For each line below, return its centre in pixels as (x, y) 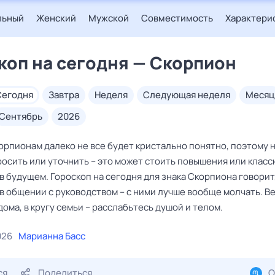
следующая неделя (190, 95)
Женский (56, 18)
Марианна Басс (52, 236)
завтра (67, 95)
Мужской (109, 18)
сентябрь (24, 116)
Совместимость (177, 18)
